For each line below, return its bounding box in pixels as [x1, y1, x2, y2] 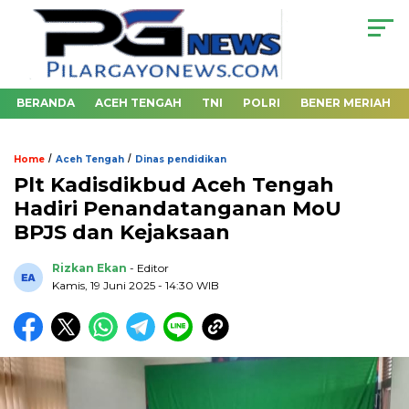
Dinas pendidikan [135, 153, 226, 165]
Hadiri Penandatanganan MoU [14, 196, 341, 221]
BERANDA [16, 96, 75, 110]
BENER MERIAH [300, 96, 391, 110]
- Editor [130, 261, 169, 275]
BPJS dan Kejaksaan [14, 220, 230, 245]
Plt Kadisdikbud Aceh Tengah [14, 173, 334, 197]
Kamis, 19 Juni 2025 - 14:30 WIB [52, 278, 219, 292]
